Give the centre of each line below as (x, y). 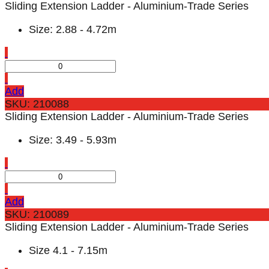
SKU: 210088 (37, 104)
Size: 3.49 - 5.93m (73, 140)
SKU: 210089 (37, 214)
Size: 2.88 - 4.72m (73, 29)
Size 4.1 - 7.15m (68, 250)
